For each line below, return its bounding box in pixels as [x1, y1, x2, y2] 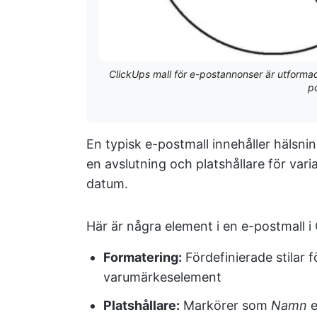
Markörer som [180, 298, 271, 313]
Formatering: [103, 250, 182, 265]
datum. [86, 176, 128, 192]
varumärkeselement [103, 270, 221, 285]
